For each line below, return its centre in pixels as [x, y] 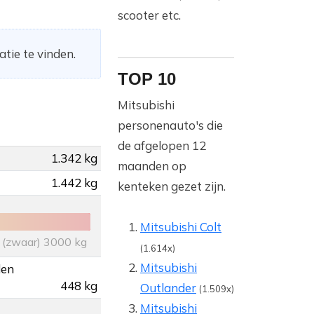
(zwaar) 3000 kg [45, 242]
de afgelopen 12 [162, 146]
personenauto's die [170, 125]
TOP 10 [147, 79]
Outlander [168, 288]
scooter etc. [149, 15]
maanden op [152, 166]
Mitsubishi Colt [181, 227]
